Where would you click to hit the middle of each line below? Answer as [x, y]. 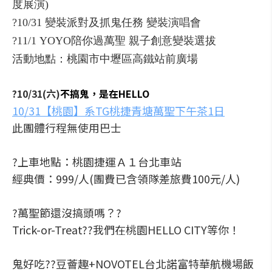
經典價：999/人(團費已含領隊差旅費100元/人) [126, 178]
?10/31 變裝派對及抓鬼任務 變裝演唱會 [107, 22]
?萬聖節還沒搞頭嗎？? [67, 212]
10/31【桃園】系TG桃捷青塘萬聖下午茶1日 [118, 110]
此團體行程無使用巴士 [67, 127]
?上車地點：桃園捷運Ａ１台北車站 [97, 161]
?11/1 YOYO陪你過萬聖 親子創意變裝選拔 [114, 41]
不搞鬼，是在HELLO [105, 93]
